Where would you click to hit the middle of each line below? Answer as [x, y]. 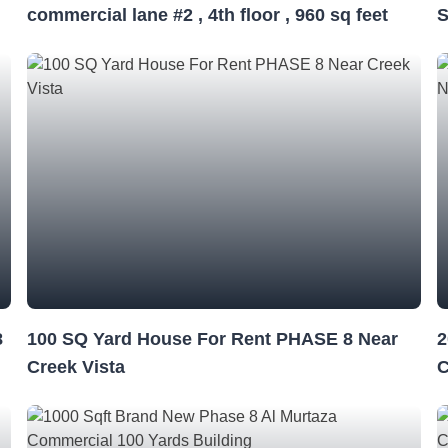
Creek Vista [75, 367]
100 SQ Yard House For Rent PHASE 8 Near [212, 339]
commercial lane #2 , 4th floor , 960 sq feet [207, 15]
